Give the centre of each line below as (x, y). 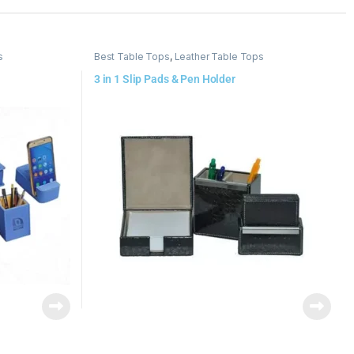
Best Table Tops (132, 57)
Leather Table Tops (219, 57)
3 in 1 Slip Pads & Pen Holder (164, 79)
